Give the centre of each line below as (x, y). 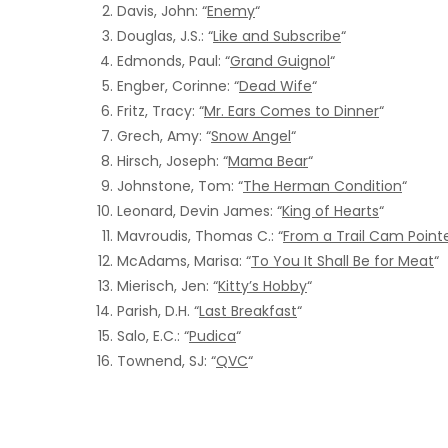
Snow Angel (251, 135)
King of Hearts (330, 210)
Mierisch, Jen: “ (167, 285)
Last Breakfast (248, 310)
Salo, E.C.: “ (153, 335)
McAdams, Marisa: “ (184, 260)
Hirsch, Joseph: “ (172, 160)
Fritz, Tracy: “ (160, 110)
